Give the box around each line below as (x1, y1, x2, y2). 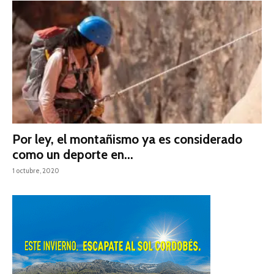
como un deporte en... (12, 147, 133, 163)
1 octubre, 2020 (12, 166, 59, 176)
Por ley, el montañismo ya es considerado (12, 131, 242, 147)
